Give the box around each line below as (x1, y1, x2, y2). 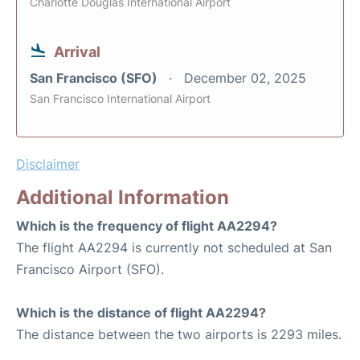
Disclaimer (16, 156, 80, 173)
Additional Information (16, 186, 229, 210)
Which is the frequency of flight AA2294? (16, 218, 277, 235)
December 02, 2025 (184, 70, 306, 87)
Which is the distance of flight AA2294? (16, 305, 266, 321)
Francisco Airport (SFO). (16, 261, 164, 278)
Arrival (54, 43, 100, 61)
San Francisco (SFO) (30, 70, 161, 87)
